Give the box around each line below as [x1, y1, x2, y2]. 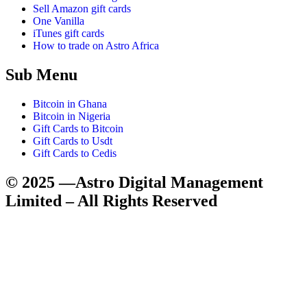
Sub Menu [5, 65, 77, 84]
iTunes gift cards [33, 27, 104, 39]
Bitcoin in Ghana [33, 97, 107, 110]
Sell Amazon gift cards [33, 2, 131, 14]
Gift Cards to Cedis [33, 147, 116, 159]
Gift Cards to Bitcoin [33, 122, 123, 134]
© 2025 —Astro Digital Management [5, 173, 263, 191]
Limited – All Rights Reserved [5, 191, 217, 210]
